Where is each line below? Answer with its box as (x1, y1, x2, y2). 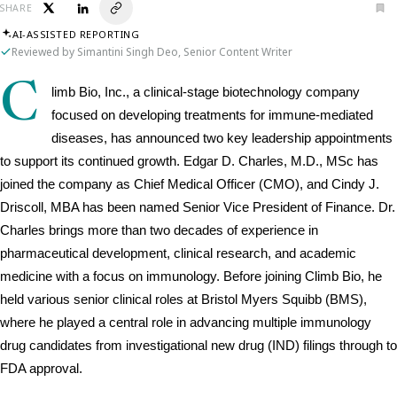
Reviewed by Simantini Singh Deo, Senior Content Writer (12, 44, 292, 59)
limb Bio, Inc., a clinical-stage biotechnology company (51, 85, 360, 99)
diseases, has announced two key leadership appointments (51, 131, 393, 145)
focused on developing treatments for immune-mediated (51, 108, 373, 122)
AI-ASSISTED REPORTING (12, 27, 140, 41)
